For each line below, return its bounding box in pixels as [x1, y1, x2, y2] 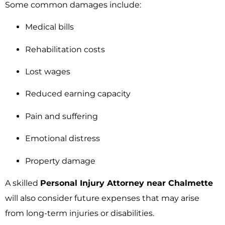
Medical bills [25, 22, 74, 32]
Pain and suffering [25, 111, 98, 121]
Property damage [25, 156, 95, 166]
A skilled [5, 178, 40, 188]
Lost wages [25, 67, 70, 77]
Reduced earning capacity [25, 89, 131, 99]
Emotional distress [25, 134, 100, 144]
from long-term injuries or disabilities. [5, 208, 154, 218]
